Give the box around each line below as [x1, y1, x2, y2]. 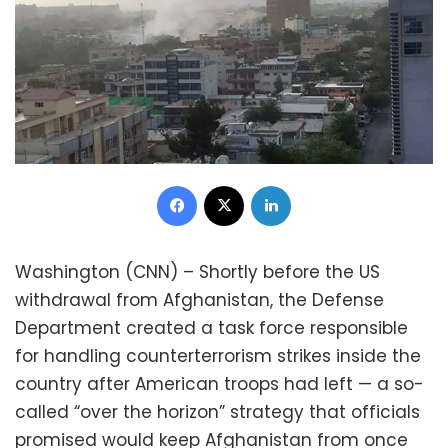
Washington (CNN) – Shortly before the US [15, 259, 380, 284]
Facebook [196, 174, 262, 194]
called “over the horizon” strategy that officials [15, 399, 420, 424]
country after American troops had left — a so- [15, 371, 424, 396]
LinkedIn [290, 174, 342, 194]
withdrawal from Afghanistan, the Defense [15, 287, 384, 312]
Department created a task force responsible [15, 315, 408, 340]
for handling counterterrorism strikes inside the [15, 343, 421, 368]
